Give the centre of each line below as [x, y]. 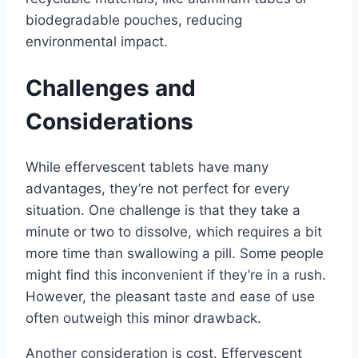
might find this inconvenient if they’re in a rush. [176, 275]
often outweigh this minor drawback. [143, 318]
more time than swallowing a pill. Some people [175, 254]
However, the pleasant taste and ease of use [170, 297]
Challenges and [111, 88]
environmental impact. [97, 41]
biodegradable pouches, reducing [134, 20]
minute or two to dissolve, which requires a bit [174, 232]
